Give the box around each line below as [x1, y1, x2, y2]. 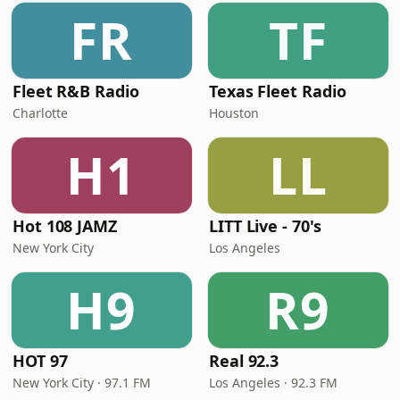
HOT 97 [12, 350, 68, 371]
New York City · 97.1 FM [12, 374, 151, 391]
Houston [209, 104, 259, 121]
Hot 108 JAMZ [12, 215, 117, 237]
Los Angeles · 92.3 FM [209, 374, 337, 391]
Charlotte [12, 104, 68, 121]
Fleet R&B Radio [12, 80, 139, 102]
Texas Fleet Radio [209, 80, 346, 102]
